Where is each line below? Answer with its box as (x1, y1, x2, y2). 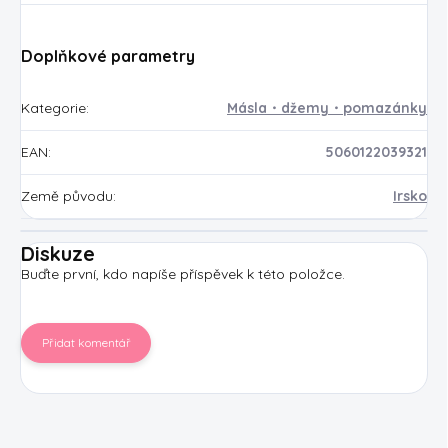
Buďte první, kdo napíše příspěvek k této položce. (21, 264, 345, 283)
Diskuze (21, 240, 95, 266)
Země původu (21, 186, 113, 205)
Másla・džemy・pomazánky (227, 98, 427, 117)
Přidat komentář (41, 334, 131, 350)
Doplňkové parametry (21, 45, 195, 66)
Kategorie (21, 98, 86, 117)
